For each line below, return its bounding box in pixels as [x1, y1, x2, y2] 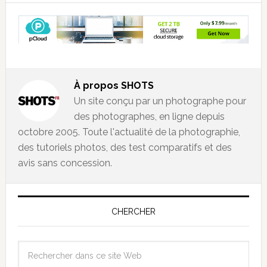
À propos [73, 79, 121, 91]
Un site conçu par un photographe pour [73, 95, 246, 107]
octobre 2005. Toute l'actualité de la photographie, [17, 126, 240, 138]
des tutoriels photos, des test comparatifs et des [17, 141, 232, 153]
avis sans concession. [17, 157, 112, 169]
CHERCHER [111, 206, 156, 216]
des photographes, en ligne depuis [73, 110, 225, 122]
